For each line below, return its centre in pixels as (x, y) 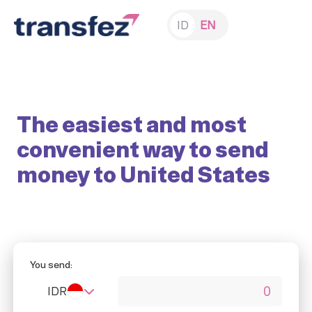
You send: (51, 264)
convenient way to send (143, 149)
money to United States (143, 174)
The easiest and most (132, 124)
